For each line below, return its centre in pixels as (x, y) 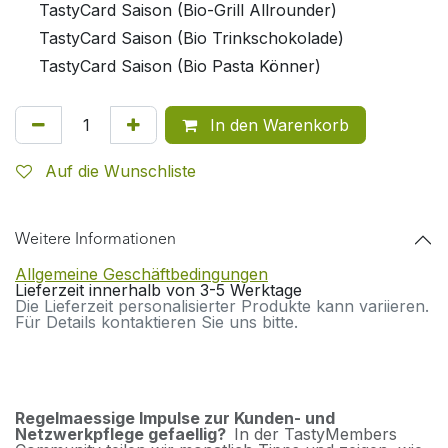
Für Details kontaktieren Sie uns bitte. (156, 322)
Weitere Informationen (95, 240)
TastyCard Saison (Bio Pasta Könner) (180, 66)
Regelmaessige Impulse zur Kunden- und (175, 418)
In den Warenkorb (277, 125)
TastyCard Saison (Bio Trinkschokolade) (191, 38)
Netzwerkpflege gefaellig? (124, 434)
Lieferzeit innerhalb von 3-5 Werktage (158, 290)
